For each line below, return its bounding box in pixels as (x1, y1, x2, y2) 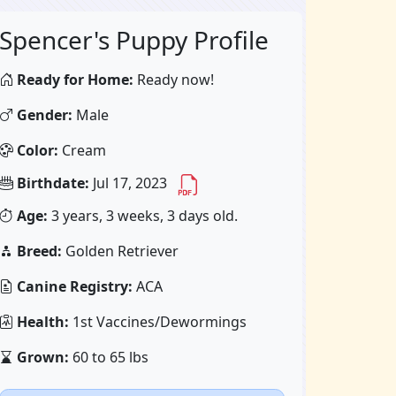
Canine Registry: (17, 277, 133, 296)
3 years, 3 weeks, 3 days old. (48, 206, 239, 225)
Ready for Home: (17, 70, 134, 89)
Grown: (17, 347, 70, 367)
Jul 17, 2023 (89, 173, 171, 194)
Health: (17, 312, 70, 331)
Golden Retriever (62, 241, 179, 261)
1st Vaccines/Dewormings (69, 312, 247, 331)
